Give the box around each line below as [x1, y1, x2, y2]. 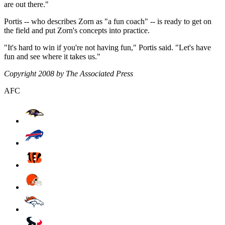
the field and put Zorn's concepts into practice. [4, 26, 150, 35]
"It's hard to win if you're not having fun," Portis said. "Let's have [4, 43, 211, 52]
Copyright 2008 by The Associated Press [4, 69, 133, 78]
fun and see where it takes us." [4, 52, 100, 61]
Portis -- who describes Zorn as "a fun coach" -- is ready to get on [4, 17, 211, 26]
